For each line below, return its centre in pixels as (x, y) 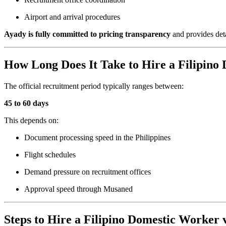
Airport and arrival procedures (72, 17)
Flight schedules (50, 154)
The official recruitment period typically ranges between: (94, 86)
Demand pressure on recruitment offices (88, 172)
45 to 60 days (26, 103)
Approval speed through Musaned (78, 189)
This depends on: (31, 120)
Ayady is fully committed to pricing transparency (87, 34)
